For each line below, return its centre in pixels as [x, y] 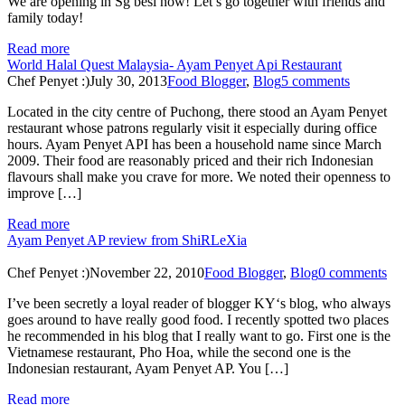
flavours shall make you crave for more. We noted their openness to [199, 176]
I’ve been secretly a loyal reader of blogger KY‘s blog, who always [199, 303]
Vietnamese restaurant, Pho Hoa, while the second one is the [179, 352]
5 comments [316, 80]
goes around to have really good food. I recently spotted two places [198, 319]
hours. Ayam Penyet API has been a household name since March [194, 144]
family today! [45, 17]
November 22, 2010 [147, 272]
